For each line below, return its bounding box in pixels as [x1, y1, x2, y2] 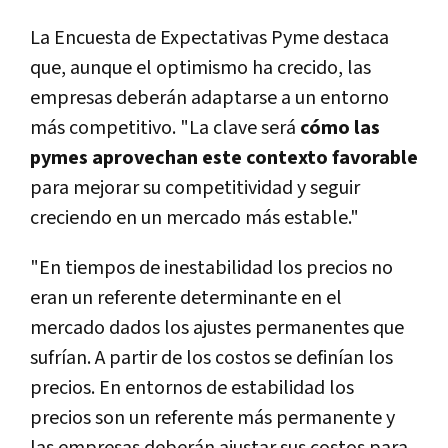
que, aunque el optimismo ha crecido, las [30, 54, 371, 81]
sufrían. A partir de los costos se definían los [30, 344, 393, 371]
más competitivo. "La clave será [30, 114, 296, 141]
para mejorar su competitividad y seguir [30, 174, 360, 201]
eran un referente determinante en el [30, 284, 342, 311]
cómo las [296, 114, 380, 141]
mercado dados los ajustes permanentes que [30, 314, 404, 341]
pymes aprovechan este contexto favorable [30, 144, 418, 171]
